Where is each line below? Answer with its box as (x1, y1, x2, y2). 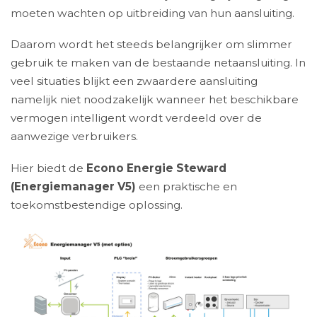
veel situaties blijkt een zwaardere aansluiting (11, 74, 258, 88)
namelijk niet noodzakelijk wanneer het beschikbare (11, 93, 299, 107)
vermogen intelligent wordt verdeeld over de (11, 111, 262, 125)
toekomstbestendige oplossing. (11, 197, 183, 212)
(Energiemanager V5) (11, 179, 136, 193)
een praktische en (136, 179, 237, 193)
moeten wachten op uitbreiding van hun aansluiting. (11, 6, 294, 20)
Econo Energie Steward (86, 161, 226, 175)
